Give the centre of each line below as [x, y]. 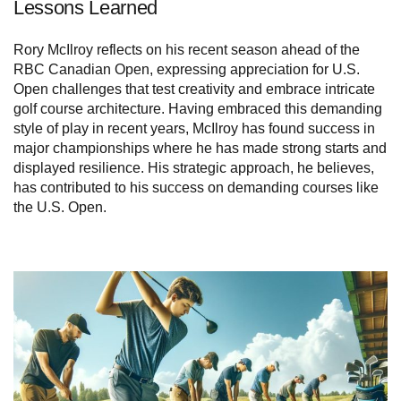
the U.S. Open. [60, 207]
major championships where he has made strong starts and [200, 148]
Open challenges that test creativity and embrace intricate [194, 89]
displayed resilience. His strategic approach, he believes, [194, 167]
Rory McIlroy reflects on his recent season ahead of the [187, 49]
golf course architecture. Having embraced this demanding [198, 108]
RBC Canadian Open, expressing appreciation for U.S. [187, 69]
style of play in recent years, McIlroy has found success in [194, 128]
